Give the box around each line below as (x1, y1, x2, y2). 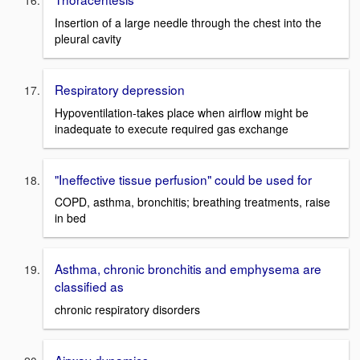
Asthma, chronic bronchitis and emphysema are (55, 260, 321, 278)
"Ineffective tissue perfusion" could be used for (55, 170, 312, 188)
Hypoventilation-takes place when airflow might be (55, 104, 309, 121)
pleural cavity (55, 31, 121, 47)
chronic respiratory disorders (55, 301, 200, 318)
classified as (55, 277, 124, 296)
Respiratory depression (55, 80, 185, 98)
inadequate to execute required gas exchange (55, 120, 288, 137)
